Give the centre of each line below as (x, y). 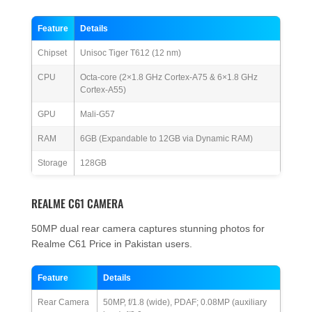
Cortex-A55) (103, 90)
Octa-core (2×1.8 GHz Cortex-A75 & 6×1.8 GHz (169, 78)
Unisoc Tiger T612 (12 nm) (131, 53)
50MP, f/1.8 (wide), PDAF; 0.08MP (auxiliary (185, 303)
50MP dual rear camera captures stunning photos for (148, 229)
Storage (53, 163)
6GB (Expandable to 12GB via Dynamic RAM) (166, 139)
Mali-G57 (97, 115)
